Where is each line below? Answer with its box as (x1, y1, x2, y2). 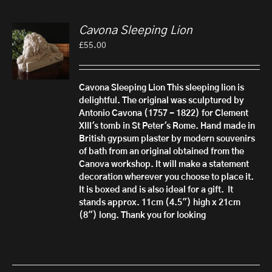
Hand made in (200, 122, 256, 131)
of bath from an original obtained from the (79, 148, 245, 157)
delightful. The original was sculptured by (79, 97, 245, 106)
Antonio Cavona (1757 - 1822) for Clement (79, 109, 249, 118)
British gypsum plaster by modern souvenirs (79, 135, 256, 144)
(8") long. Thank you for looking (79, 211, 206, 220)
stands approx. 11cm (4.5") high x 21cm (79, 199, 241, 208)
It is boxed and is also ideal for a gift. (79, 186, 226, 195)
